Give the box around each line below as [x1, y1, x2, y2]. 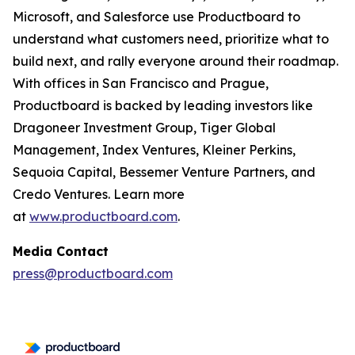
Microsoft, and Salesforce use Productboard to [13, 9, 300, 25]
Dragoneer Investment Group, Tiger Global [13, 120, 276, 136]
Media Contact [13, 243, 109, 259]
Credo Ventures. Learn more [13, 186, 185, 202]
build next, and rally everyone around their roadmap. [13, 53, 338, 69]
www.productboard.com [29, 208, 177, 224]
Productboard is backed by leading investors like [13, 97, 313, 113]
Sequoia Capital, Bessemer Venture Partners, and [13, 164, 315, 180]
